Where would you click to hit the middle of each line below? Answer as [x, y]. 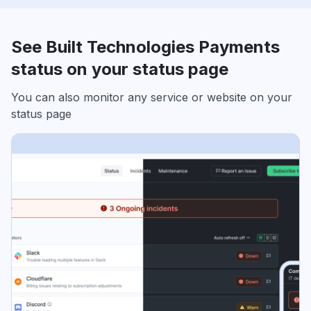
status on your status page [120, 69]
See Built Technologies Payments [145, 47]
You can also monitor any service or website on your [152, 98]
